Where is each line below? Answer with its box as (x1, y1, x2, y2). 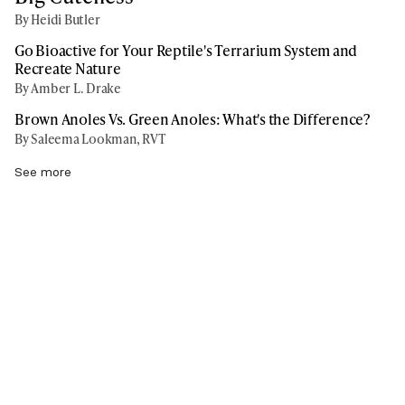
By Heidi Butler (14, 10, 100, 28)
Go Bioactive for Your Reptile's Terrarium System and (14, 39, 357, 61)
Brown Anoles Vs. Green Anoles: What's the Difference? (14, 108, 370, 129)
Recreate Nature (14, 57, 121, 79)
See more (14, 163, 71, 180)
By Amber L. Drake (14, 79, 121, 97)
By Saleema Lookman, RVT (14, 129, 166, 147)
